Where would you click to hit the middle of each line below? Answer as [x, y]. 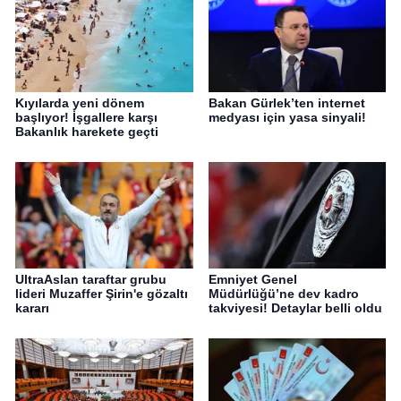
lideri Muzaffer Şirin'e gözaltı [102, 294]
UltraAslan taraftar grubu [91, 280]
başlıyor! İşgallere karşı [86, 118]
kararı [32, 308]
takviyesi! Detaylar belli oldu [295, 308]
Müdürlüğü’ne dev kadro [283, 294]
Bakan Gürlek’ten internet [286, 103]
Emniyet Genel [252, 280]
